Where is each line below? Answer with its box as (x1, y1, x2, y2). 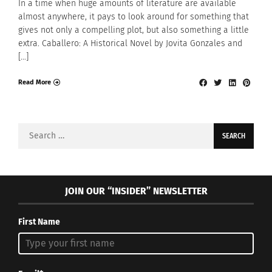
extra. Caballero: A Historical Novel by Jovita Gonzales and (18, 38, 242, 49)
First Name (18, 217, 60, 228)
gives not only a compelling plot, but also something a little (18, 24, 249, 35)
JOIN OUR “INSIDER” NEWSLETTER (64, 184, 208, 197)
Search (18, 124, 44, 135)
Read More (18, 78, 51, 87)
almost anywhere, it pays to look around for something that (18, 11, 249, 22)
